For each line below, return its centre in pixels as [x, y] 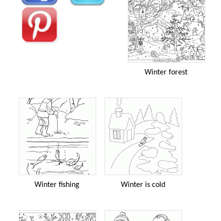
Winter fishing [57, 185]
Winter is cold [143, 185]
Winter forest [166, 72]
